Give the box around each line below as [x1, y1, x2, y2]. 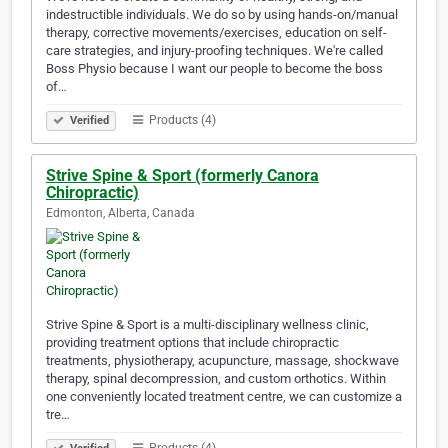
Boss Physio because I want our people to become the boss [46, 61, 383, 77]
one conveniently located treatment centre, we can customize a [46, 389, 402, 405]
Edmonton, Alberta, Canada [46, 206, 195, 221]
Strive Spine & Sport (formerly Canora [46, 166, 319, 186]
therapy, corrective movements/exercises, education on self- [46, 25, 387, 41]
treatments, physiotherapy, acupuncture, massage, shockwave [46, 353, 399, 369]
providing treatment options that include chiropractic [46, 335, 339, 351]
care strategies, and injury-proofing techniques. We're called [46, 43, 383, 59]
